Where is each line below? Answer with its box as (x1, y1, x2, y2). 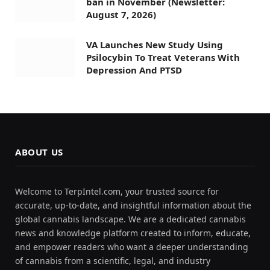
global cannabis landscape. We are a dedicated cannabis (15, 213, 246, 225)
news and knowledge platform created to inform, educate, (15, 227, 251, 239)
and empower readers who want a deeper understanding (15, 241, 248, 253)
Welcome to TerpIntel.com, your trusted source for (15, 186, 219, 198)
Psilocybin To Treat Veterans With (86, 51, 240, 63)
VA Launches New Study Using (86, 38, 223, 51)
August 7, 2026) (86, 8, 156, 21)
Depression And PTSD (86, 63, 182, 76)
